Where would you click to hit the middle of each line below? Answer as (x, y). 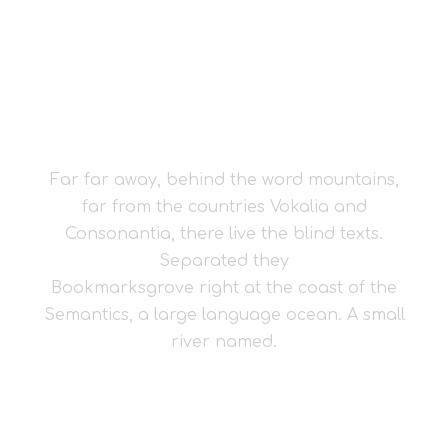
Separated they (224, 261)
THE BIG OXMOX (224, 72)
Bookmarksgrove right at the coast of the (224, 288)
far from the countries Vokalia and (224, 207)
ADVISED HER (224, 120)
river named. (224, 342)
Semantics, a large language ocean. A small (224, 315)
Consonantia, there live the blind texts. (224, 234)
